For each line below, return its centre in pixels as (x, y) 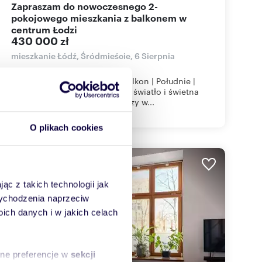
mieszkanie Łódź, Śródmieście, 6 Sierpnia (93, 55)
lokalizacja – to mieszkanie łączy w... (83, 102)
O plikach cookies (66, 127)
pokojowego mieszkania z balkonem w (99, 18)
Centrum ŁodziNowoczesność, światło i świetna (105, 91)
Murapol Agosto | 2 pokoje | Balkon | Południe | (103, 81)
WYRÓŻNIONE (40, 166)
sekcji (83, 254)
